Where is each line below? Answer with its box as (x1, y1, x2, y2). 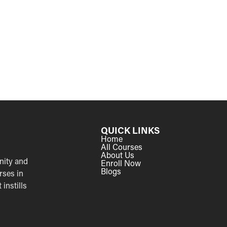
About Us (101, 149, 135, 160)
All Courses (101, 141, 143, 152)
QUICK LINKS (101, 124, 160, 136)
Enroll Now (101, 157, 141, 168)
